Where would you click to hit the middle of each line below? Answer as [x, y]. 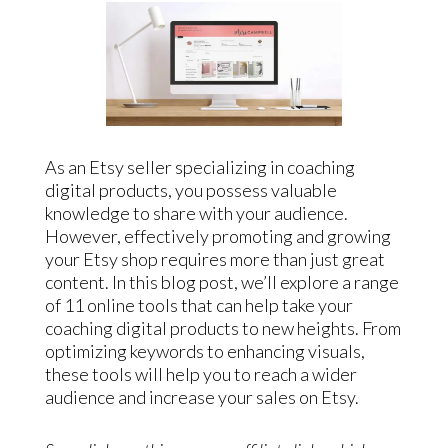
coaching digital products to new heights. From [222, 327]
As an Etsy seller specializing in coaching [199, 166]
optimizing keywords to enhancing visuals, [204, 350]
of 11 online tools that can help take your [198, 304]
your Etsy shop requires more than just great [214, 258]
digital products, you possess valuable [190, 189]
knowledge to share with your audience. [196, 212]
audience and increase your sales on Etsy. [201, 396]
